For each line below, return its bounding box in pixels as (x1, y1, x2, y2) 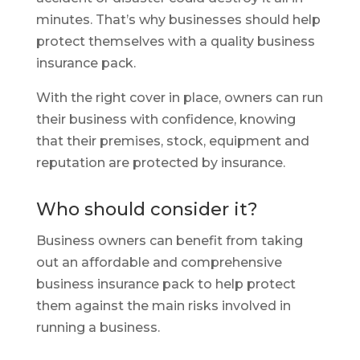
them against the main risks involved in (35, 298, 291, 313)
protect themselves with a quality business (35, 34, 315, 49)
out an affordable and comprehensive (35, 255, 282, 270)
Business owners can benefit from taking (35, 233, 303, 248)
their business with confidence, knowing (35, 112, 296, 127)
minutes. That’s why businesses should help (35, 12, 321, 27)
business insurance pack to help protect (35, 276, 296, 292)
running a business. (35, 320, 160, 335)
